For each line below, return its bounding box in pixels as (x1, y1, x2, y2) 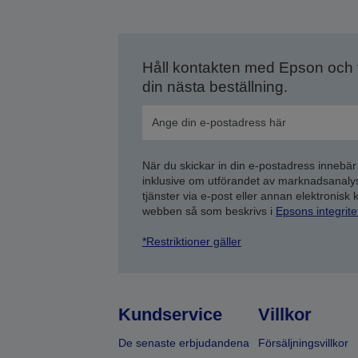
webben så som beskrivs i (141, 205, 276, 217)
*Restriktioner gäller (141, 235, 241, 248)
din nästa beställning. (141, 78, 288, 95)
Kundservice (117, 304, 222, 324)
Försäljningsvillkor (257, 336, 348, 349)
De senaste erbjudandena (117, 336, 249, 349)
